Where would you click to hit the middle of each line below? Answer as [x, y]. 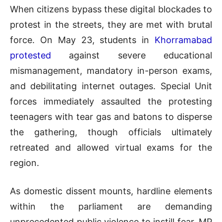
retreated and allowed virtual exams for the [111, 147]
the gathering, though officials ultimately [111, 132]
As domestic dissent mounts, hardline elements [111, 191]
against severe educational [132, 55]
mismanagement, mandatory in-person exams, [111, 70]
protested [30, 55]
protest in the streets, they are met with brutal [111, 24]
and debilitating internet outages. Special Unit [111, 86]
